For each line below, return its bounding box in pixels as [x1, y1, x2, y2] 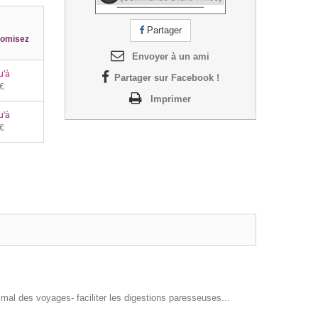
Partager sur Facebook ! [114, 72, 219, 84]
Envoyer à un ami [132, 51, 210, 62]
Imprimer [150, 94, 192, 105]
